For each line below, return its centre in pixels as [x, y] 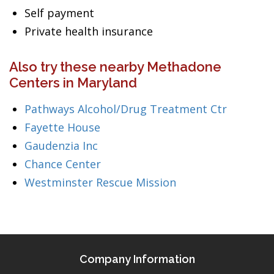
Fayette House [62, 127]
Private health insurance [89, 31]
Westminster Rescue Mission [100, 182]
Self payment [59, 13]
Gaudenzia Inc [61, 146]
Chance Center [63, 164]
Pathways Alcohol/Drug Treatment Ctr [126, 109]
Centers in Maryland [73, 83]
